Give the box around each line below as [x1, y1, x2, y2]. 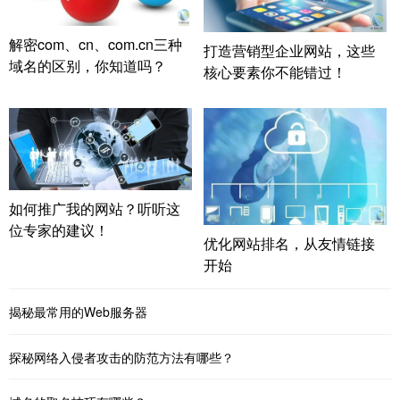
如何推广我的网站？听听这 [9, 197, 180, 219]
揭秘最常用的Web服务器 [9, 303, 147, 321]
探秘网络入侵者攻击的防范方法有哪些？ [9, 347, 234, 366]
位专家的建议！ [9, 219, 109, 240]
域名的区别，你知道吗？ [9, 55, 166, 77]
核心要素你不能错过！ [203, 62, 346, 83]
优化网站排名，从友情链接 [203, 233, 375, 254]
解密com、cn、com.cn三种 [9, 34, 182, 55]
